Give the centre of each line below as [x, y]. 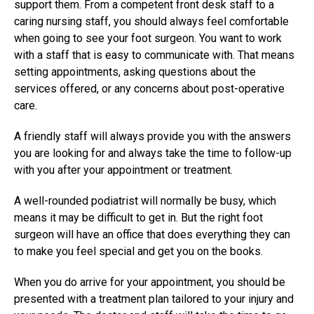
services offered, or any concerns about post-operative [149, 88]
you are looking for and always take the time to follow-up [153, 153]
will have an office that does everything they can [172, 234]
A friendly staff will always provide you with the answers [152, 136]
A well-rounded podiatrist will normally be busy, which [145, 200]
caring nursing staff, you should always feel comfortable [151, 21]
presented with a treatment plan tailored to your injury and [154, 299]
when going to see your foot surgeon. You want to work [148, 38]
